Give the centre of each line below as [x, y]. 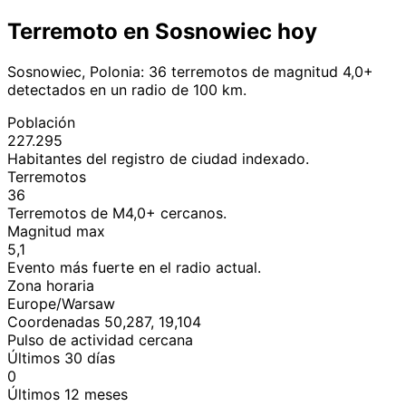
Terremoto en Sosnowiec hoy [162, 31]
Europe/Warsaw [61, 303]
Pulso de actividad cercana [100, 339]
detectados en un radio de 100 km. [127, 89]
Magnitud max [56, 231]
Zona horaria [51, 285]
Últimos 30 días [61, 358]
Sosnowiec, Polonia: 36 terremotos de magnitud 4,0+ [190, 71]
